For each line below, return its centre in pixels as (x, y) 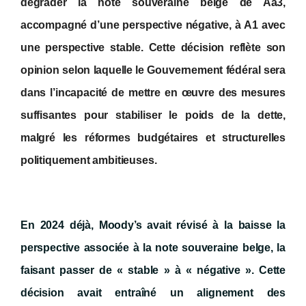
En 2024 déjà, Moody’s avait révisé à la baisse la (153, 225)
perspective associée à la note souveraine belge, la (153, 248)
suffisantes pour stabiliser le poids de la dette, (153, 115)
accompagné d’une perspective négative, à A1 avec (153, 25)
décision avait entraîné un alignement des (153, 293)
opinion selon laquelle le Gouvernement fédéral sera (153, 70)
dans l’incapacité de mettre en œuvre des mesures (153, 93)
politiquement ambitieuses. (89, 161)
